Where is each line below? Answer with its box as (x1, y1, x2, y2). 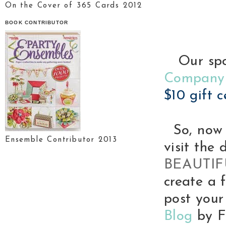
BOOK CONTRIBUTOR (5, 20, 69, 26)
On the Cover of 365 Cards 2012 (5, 2, 142, 10)
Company (164, 72, 225, 86)
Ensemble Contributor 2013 (5, 136, 118, 144)
